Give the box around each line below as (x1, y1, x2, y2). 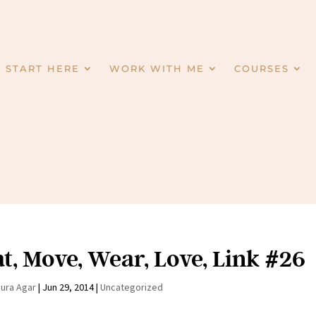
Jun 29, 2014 (42, 281, 94, 294)
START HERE (6, 62, 80, 74)
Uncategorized (99, 281, 163, 294)
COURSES (234, 62, 290, 74)
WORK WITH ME (109, 62, 205, 74)
